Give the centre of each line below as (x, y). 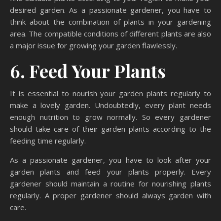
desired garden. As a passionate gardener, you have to (110, 10)
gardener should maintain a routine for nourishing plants (110, 184)
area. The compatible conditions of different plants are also (110, 34)
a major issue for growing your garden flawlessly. (93, 46)
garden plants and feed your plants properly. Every (110, 172)
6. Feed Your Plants (88, 71)
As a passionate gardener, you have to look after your (110, 160)
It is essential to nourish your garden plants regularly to (110, 93)
